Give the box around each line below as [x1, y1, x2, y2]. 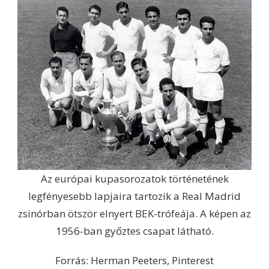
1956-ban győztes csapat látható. [55, 223, 214, 238]
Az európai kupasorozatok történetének [40, 171, 229, 186]
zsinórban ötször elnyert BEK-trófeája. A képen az [18, 206, 251, 220]
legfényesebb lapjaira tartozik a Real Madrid [28, 189, 241, 203]
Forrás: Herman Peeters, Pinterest [55, 253, 214, 267]
